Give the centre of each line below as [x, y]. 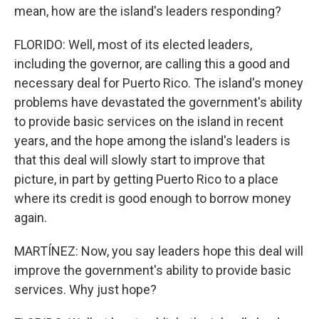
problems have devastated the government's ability [158, 102]
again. [31, 218]
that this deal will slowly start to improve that [140, 160]
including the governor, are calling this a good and [152, 64]
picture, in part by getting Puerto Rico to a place [146, 179]
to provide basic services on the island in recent [149, 121]
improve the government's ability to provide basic [153, 270]
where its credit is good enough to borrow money [153, 198]
